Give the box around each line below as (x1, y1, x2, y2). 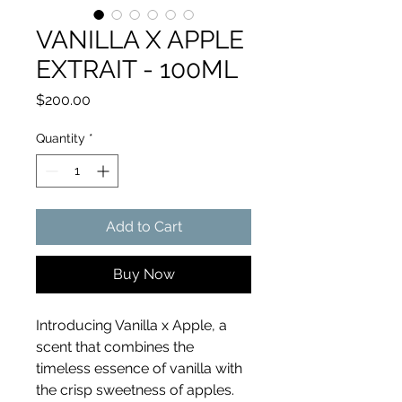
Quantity (36, 131, 85, 146)
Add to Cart (105, 218, 182, 236)
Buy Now (112, 266, 175, 284)
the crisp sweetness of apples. (36, 381, 234, 399)
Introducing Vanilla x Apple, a (36, 317, 227, 335)
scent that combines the (36, 338, 194, 356)
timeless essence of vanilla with (36, 360, 242, 378)
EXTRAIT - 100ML (36, 55, 238, 85)
